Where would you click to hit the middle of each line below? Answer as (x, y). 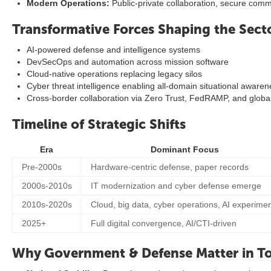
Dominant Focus (185, 149)
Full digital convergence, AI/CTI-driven (164, 223)
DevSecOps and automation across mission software (128, 62)
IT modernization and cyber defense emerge (176, 186)
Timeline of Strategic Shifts (99, 124)
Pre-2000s (42, 167)
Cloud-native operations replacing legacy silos (114, 74)
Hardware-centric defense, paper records (170, 167)
